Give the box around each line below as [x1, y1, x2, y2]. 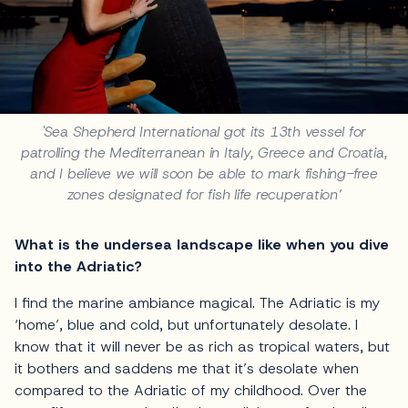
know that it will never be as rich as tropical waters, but [15, 337, 390, 357]
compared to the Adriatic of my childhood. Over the [15, 381, 367, 401]
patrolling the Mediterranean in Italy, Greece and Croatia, [20, 143, 388, 163]
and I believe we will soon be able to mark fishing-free [30, 164, 378, 184]
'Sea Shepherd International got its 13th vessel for [41, 122, 367, 142]
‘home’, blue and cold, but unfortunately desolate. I [15, 315, 358, 335]
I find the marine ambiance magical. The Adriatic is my [15, 293, 380, 313]
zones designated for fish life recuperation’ [66, 185, 342, 205]
